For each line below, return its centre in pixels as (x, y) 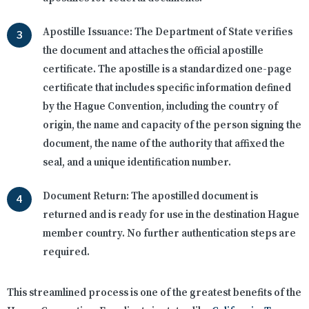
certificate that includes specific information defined (167, 88)
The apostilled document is (193, 197)
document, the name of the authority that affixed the (164, 144)
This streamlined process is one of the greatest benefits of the (154, 293)
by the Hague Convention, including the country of (160, 107)
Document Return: (86, 197)
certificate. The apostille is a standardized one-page (167, 70)
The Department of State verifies (212, 32)
